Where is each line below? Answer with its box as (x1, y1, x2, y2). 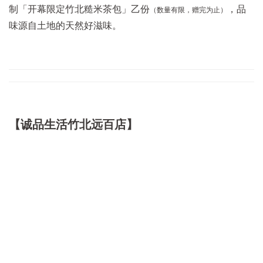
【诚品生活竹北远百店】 (9, 118, 138, 131)
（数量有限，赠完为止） (150, 6, 227, 15)
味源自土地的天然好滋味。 (9, 21, 122, 31)
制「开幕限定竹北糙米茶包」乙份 (9, 4, 150, 15)
